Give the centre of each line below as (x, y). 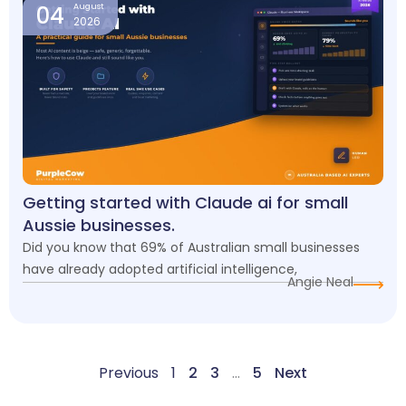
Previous (129, 373)
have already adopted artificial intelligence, (160, 270)
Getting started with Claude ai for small (185, 203)
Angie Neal (320, 282)
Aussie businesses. (99, 226)
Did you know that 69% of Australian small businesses (191, 248)
